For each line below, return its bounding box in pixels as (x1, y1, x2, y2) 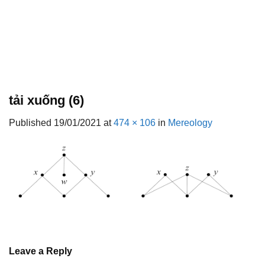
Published (9, 118, 54, 128)
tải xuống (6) (9, 93, 84, 108)
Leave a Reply (9, 245, 75, 256)
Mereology (168, 118, 212, 128)
